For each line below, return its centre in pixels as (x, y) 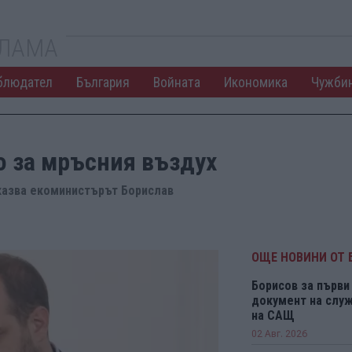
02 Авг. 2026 (279, 334)
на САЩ (273, 315)
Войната (176, 82)
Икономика (255, 82)
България (103, 82)
